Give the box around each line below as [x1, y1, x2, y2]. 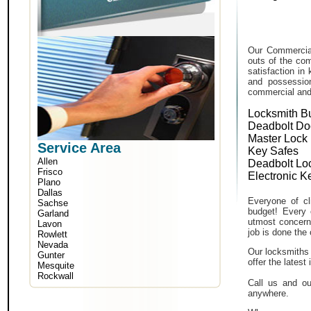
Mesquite [37, 260, 74, 271]
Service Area [37, 140, 121, 155]
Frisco [37, 167, 62, 177]
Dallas [37, 187, 62, 198]
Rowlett [37, 229, 67, 239]
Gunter [37, 250, 65, 260]
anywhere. [248, 288, 289, 299]
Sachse [37, 198, 68, 208]
